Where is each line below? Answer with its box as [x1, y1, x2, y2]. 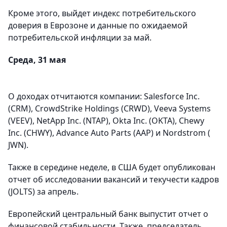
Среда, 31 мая [8, 54, 66, 65]
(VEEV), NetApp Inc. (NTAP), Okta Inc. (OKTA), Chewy [8, 115, 204, 126]
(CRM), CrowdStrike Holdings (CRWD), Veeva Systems [8, 103, 211, 114]
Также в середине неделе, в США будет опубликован [8, 162, 215, 173]
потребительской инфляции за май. [8, 32, 152, 43]
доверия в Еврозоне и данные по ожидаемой [8, 20, 187, 31]
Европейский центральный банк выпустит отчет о [8, 208, 208, 219]
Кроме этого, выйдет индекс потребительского [8, 8, 196, 19]
